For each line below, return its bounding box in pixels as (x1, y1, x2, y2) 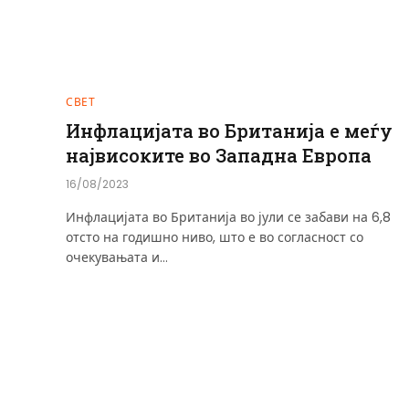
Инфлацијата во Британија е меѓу (66, 118, 393, 142)
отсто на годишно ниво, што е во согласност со (66, 227, 363, 246)
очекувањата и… (66, 247, 168, 267)
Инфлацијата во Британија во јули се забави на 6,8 (66, 207, 391, 226)
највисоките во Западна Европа (66, 142, 372, 167)
